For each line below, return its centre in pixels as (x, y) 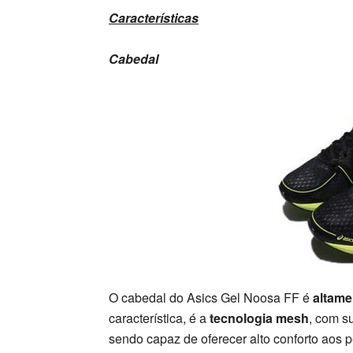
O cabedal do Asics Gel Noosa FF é (209, 297)
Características (154, 18)
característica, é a (159, 318)
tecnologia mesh (259, 318)
